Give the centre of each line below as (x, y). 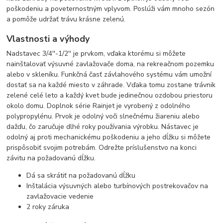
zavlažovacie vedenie (60, 197)
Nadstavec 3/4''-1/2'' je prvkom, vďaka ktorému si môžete (96, 54)
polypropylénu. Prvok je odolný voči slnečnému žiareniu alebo (103, 116)
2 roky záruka (48, 207)
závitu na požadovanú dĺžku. (51, 158)
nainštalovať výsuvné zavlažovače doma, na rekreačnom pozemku (111, 64)
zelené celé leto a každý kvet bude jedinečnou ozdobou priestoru (110, 96)
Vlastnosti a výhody (48, 39)
